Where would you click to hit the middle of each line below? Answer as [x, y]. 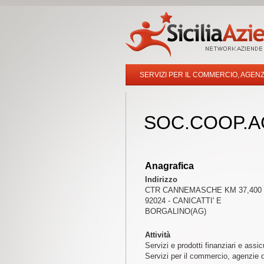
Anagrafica [169, 166]
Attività [157, 235]
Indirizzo [161, 179]
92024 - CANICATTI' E [183, 201]
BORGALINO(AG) [175, 211]
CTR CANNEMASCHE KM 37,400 [203, 190]
